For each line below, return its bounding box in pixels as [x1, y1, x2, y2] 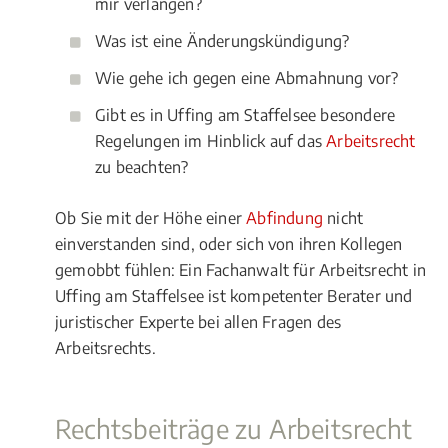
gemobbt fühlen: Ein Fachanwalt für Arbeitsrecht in [55, 260, 427, 280]
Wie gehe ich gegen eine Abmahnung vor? [95, 68, 399, 88]
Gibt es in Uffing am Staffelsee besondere [95, 105, 396, 125]
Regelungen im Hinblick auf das [95, 131, 327, 151]
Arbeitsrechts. [55, 338, 156, 358]
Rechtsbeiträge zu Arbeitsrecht [55, 412, 412, 445]
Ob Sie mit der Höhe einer [55, 208, 247, 228]
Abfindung [246, 208, 324, 228]
